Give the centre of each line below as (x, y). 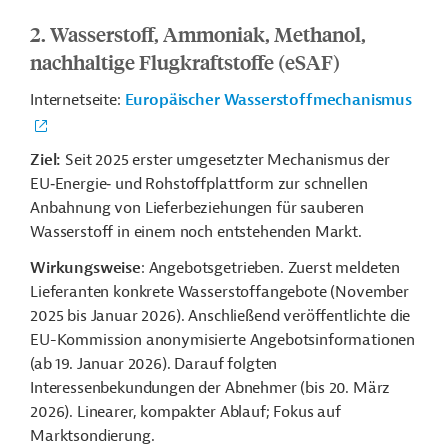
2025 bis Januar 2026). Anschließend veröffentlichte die (220, 316)
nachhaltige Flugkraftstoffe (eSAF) (185, 61)
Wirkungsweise (85, 268)
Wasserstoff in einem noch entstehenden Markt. (196, 232)
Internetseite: (75, 100)
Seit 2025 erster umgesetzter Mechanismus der (228, 160)
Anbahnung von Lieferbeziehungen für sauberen (197, 208)
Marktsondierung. (92, 436)
